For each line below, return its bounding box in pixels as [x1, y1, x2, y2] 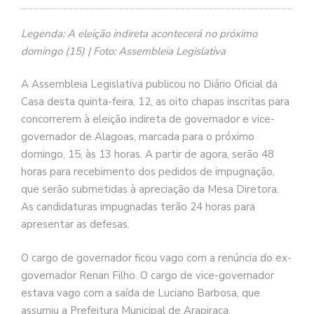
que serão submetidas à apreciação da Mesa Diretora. [21, 182, 279, 197]
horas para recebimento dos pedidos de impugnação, [21, 165, 275, 179]
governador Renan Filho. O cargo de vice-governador [21, 268, 274, 282]
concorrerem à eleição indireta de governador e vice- [21, 112, 275, 127]
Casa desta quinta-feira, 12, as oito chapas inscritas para [21, 95, 289, 109]
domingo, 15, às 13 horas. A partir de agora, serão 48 [21, 147, 274, 162]
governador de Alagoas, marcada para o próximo [21, 130, 254, 144]
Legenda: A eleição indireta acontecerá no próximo [21, 26, 257, 41]
